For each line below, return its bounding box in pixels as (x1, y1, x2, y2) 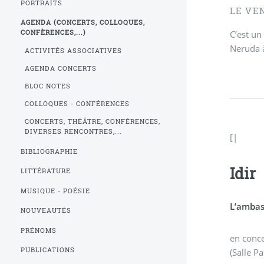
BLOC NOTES (24, 81, 71, 90)
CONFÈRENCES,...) (21, 28, 87, 37)
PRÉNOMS (21, 226, 57, 235)
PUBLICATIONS (21, 246, 75, 255)
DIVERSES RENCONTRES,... (24, 127, 122, 136)
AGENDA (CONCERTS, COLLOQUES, (21, 18, 145, 27)
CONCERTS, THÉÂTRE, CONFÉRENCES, (24, 117, 161, 126)
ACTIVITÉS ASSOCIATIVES (24, 46, 122, 55)
